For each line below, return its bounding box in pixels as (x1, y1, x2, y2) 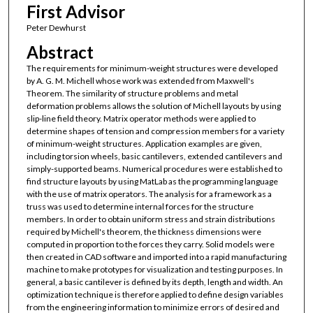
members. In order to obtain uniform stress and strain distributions (26, 214, 275, 225)
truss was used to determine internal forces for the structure (26, 201, 254, 212)
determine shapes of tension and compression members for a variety (26, 126, 284, 137)
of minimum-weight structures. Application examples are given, (26, 138, 262, 150)
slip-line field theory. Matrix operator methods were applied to (26, 113, 256, 124)
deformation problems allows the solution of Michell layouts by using (26, 101, 281, 112)
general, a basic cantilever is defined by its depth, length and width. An (26, 277, 283, 288)
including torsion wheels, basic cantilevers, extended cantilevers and (26, 151, 282, 162)
